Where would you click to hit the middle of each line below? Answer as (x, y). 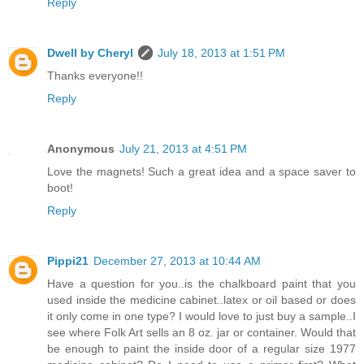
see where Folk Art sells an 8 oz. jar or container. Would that (201, 333)
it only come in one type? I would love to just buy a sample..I (201, 316)
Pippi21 (68, 261)
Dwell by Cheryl (90, 53)
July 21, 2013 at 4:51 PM (183, 149)
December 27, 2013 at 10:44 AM (177, 261)
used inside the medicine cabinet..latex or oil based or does (201, 300)
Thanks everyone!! (95, 76)
